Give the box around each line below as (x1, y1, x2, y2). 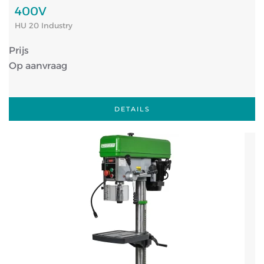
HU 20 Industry (15, 21, 72, 30)
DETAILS (114, 105, 150, 113)
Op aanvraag (9, 60, 67, 71)
